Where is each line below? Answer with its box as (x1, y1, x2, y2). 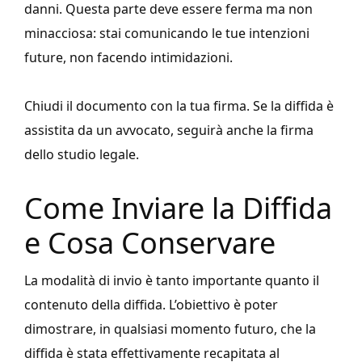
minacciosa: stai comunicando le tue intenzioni (24, 24, 309, 43)
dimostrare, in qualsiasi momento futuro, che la (24, 320, 316, 339)
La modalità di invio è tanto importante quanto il (24, 271, 319, 290)
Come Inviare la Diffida (24, 188, 332, 229)
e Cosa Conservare (24, 223, 276, 263)
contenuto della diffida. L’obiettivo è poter (24, 296, 278, 314)
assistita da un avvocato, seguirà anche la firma (24, 121, 314, 140)
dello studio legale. (24, 145, 139, 164)
